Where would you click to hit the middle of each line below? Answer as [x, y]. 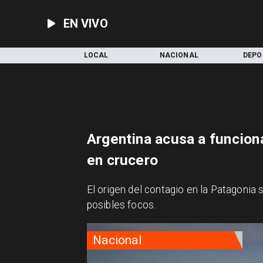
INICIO [13, 55]
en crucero [122, 160]
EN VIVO [85, 24]
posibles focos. [121, 205]
